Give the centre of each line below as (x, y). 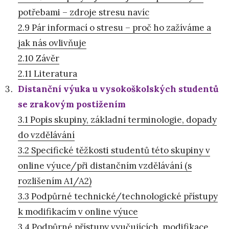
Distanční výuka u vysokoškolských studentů (118, 89)
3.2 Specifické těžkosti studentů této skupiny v (114, 150)
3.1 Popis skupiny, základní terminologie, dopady (117, 119)
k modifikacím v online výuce (78, 211)
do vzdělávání (46, 135)
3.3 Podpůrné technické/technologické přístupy (118, 196)
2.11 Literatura (48, 73)
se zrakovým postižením (72, 104)
